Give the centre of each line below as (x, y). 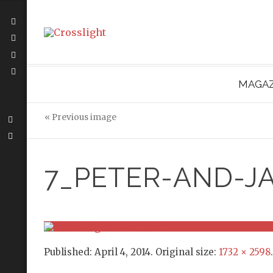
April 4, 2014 (122, 252)
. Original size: (184, 252)
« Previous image (80, 117)
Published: (69, 252)
